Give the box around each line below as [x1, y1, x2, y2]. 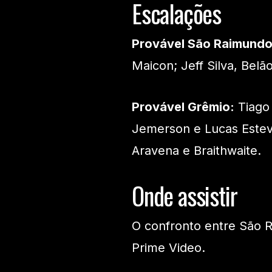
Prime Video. [132, 240, 205, 256]
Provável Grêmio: [132, 100, 234, 115]
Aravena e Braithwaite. [132, 143, 261, 158]
